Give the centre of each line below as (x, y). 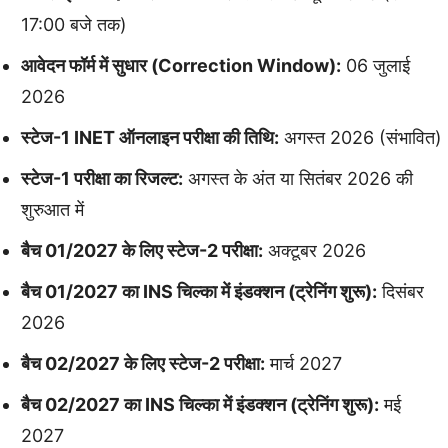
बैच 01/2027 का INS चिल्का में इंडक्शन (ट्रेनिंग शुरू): (199, 291)
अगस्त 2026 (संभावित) (360, 137)
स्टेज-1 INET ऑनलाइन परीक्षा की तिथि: (150, 137)
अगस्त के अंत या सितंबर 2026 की (298, 178)
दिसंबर (400, 291)
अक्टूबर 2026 (314, 250)
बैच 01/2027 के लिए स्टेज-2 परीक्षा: (142, 250)
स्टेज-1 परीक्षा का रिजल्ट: (102, 178)
